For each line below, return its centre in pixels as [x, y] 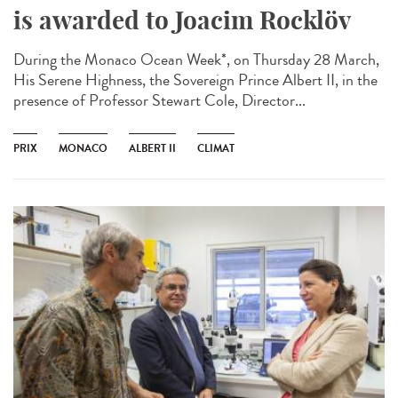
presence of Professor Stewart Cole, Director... [159, 100]
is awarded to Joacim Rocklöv [182, 20]
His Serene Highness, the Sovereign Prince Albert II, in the [195, 80]
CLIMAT [216, 148]
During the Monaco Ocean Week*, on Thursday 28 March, [196, 59]
